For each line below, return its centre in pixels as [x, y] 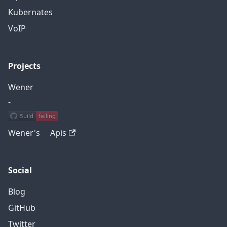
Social [20, 171]
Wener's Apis [37, 133]
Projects [24, 66]
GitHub [22, 208]
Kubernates [30, 12]
